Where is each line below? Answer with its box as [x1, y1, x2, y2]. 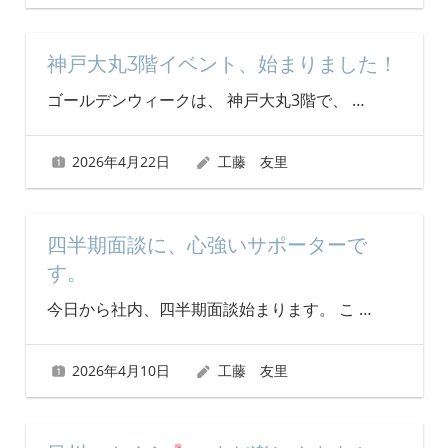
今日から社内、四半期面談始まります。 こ [46, 297, 359, 320]
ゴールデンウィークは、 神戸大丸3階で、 [46, 89, 352, 111]
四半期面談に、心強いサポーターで [46, 232, 367, 257]
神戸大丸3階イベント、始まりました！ [46, 52, 398, 76]
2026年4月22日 [72, 152, 171, 172]
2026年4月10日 [72, 361, 171, 380]
